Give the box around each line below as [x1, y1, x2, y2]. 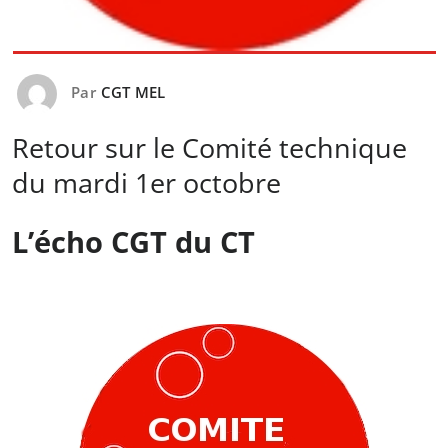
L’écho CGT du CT [12, 222, 255, 261]
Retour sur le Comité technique [12, 129, 407, 166]
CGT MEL [100, 82, 166, 103]
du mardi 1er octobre [12, 164, 281, 201]
